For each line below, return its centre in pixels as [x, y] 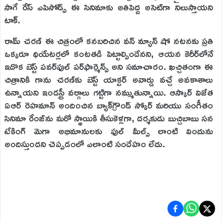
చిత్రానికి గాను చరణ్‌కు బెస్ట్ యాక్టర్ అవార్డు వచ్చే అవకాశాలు [109, 79]
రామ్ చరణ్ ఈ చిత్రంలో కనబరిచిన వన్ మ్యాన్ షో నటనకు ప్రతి [109, 41]
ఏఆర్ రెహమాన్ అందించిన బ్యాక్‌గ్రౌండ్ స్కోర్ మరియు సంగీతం [109, 105]
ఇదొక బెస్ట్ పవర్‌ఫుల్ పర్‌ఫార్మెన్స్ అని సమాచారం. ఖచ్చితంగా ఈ [109, 66]
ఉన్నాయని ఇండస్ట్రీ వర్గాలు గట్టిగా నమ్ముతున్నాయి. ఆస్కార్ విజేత [109, 92]
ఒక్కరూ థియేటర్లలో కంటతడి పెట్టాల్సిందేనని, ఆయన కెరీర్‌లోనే [109, 54]
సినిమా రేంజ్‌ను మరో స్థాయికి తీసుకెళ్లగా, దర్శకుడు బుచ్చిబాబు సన [109, 118]
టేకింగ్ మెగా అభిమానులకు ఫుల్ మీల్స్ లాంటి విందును [109, 131]
